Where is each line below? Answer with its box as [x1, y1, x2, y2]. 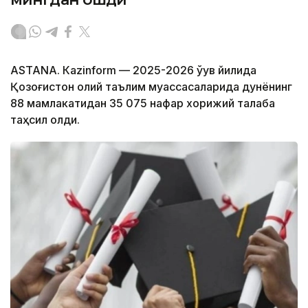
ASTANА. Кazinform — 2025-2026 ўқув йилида [10, 63, 256, 78]
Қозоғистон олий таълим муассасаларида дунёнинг [10, 80, 292, 94]
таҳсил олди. [10, 113, 80, 127]
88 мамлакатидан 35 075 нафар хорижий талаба [10, 96, 275, 111]
